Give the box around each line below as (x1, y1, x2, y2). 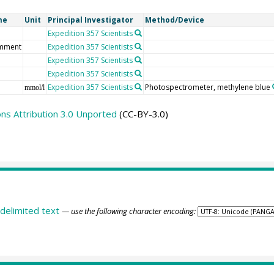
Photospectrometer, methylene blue (144, 81, 270, 92)
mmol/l (24, 83, 45, 92)
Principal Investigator (47, 14, 133, 25)
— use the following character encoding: (61, 206, 196, 217)
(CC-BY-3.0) (116, 107, 168, 120)
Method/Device (144, 14, 204, 25)
